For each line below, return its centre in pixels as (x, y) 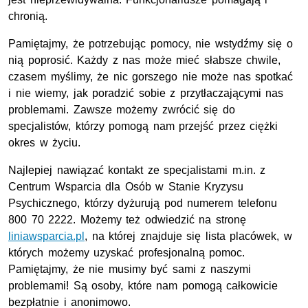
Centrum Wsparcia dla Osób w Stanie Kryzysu (126, 187)
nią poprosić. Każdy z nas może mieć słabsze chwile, (145, 60)
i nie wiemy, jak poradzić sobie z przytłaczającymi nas (146, 93)
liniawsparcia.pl (46, 236)
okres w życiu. (45, 143)
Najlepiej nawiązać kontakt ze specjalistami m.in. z (137, 170)
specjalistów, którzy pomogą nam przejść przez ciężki (143, 126)
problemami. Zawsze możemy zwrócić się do (122, 110)
